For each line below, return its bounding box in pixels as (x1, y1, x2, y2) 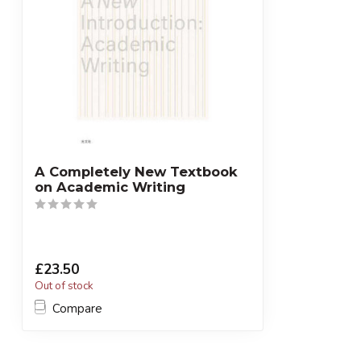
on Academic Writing (35, 179, 185, 195)
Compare (52, 301, 102, 317)
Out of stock (35, 278, 93, 293)
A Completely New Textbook (35, 164, 238, 180)
